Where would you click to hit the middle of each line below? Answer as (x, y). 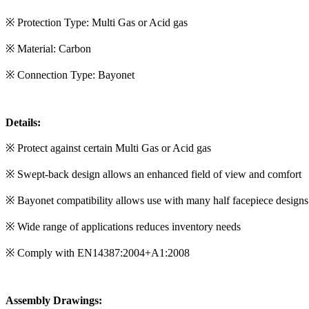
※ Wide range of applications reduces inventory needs (123, 226)
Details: (23, 122)
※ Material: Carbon (48, 48)
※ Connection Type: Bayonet (70, 74)
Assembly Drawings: (54, 300)
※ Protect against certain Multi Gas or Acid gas (108, 148)
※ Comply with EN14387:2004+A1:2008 (98, 252)
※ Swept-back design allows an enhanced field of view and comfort (153, 174)
